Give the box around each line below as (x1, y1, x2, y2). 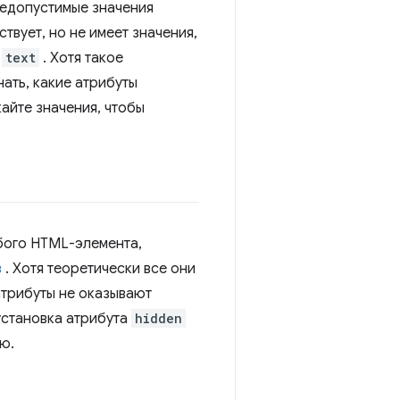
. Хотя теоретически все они (2, 260, 196, 279)
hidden (135, 310, 182, 328)
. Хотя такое (39, 49, 123, 68)
